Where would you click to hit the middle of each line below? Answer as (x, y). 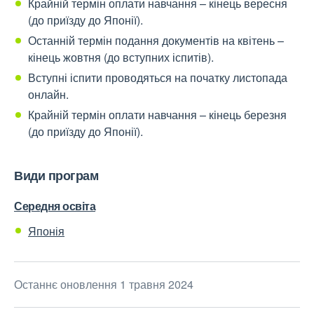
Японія (46, 231)
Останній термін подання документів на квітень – (156, 41)
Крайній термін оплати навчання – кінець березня (157, 115)
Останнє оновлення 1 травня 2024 (104, 285)
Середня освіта (55, 206)
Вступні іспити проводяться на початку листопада (158, 78)
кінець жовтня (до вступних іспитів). (121, 57)
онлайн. (48, 95)
